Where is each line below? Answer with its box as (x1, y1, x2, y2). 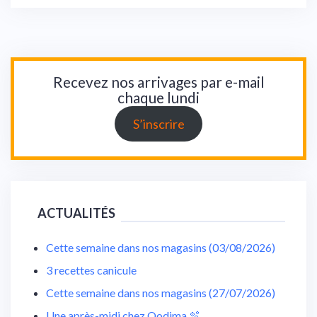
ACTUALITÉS (38, 205, 115, 221)
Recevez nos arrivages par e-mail (52, 73, 265, 91)
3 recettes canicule (46, 263, 137, 277)
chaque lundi (117, 88, 200, 107)
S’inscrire (132, 116, 185, 132)
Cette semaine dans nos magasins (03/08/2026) (46, 241, 275, 255)
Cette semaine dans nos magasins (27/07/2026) (46, 286, 275, 300)
